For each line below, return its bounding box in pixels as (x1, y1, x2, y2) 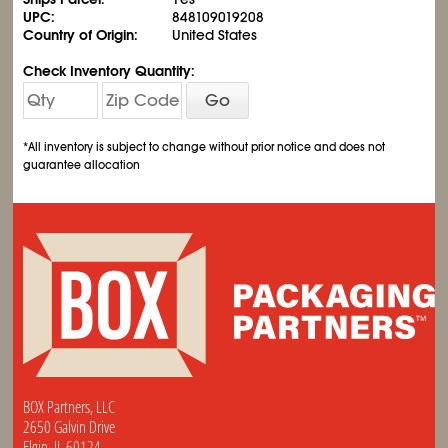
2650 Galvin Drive (23, 415, 116, 438)
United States (172, 26, 258, 44)
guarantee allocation (23, 157, 141, 172)
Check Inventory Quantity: (23, 62, 196, 80)
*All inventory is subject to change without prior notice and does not (23, 139, 386, 154)
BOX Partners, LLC (23, 395, 116, 418)
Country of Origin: (23, 26, 139, 44)
